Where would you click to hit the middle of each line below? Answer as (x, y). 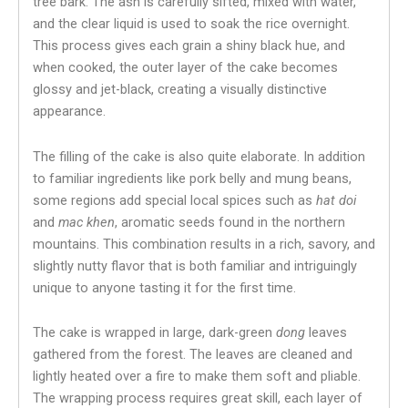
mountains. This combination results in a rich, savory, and (204, 244)
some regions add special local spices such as (174, 200)
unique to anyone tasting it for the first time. (164, 287)
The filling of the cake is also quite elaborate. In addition (199, 156)
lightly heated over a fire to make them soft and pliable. (197, 377)
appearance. (69, 112)
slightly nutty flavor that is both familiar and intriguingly (195, 265)
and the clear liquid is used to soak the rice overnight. (191, 24)
